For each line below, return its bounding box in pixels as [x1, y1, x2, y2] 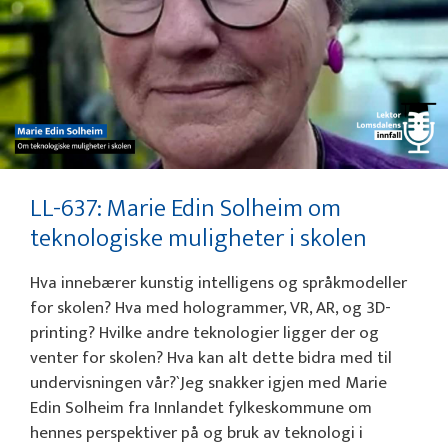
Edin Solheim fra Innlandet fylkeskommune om [30, 394, 372, 423]
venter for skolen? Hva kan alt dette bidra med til [30, 344, 392, 373]
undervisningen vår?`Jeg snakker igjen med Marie [30, 369, 387, 398]
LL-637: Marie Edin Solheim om [30, 188, 341, 230]
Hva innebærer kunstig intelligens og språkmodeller [30, 269, 407, 298]
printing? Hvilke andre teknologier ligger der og [30, 319, 379, 348]
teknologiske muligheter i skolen [30, 218, 367, 260]
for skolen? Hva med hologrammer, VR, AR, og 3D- [30, 294, 391, 323]
